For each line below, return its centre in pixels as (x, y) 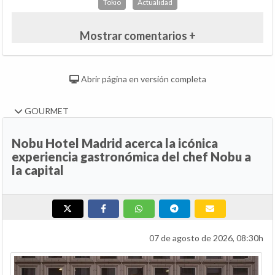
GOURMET (46, 111)
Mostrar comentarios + (137, 36)
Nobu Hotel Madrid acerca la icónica (115, 143)
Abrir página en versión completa (142, 79)
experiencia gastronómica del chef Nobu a (131, 157)
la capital (38, 170)
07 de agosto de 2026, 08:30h (206, 238)
